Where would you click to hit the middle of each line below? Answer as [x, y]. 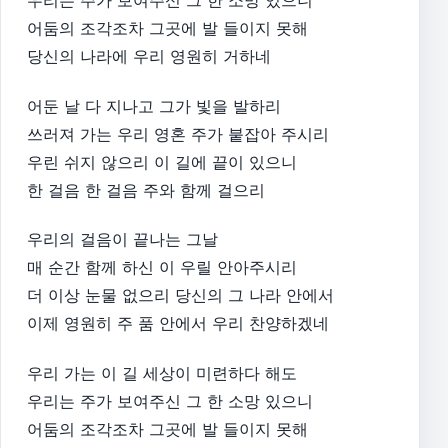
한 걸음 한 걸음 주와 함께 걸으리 [146, 189]
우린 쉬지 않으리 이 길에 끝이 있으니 [162, 161]
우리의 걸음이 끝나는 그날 [122, 239]
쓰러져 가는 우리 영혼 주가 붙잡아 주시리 [178, 133]
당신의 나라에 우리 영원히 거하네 [149, 55]
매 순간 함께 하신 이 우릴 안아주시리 [162, 267]
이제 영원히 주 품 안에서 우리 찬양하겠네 [178, 323]
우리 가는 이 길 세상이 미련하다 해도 [162, 372]
